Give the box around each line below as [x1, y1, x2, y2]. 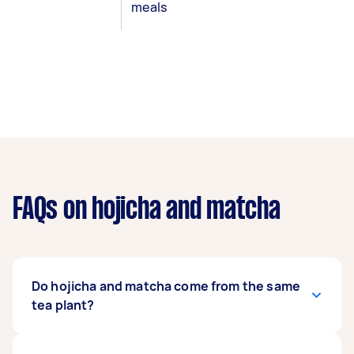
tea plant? [32, 296, 95, 314]
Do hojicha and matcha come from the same [32, 277, 300, 295]
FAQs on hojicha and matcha [13, 196, 281, 224]
